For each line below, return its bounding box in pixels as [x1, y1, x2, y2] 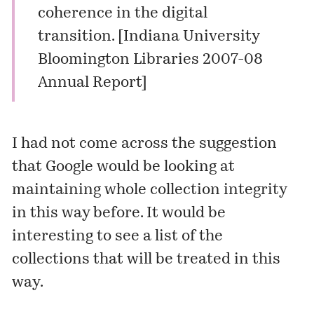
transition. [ [37, 29, 123, 44]
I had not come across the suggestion [12, 136, 278, 151]
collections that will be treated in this [12, 252, 281, 267]
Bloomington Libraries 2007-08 [37, 52, 263, 67]
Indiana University [123, 29, 259, 44]
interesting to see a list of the [12, 228, 224, 244]
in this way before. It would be [12, 205, 226, 221]
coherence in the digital [37, 6, 207, 21]
